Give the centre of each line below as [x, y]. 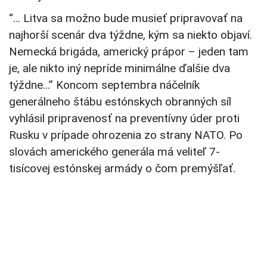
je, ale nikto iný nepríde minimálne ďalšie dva [119, 69]
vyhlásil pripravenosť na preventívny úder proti [124, 119]
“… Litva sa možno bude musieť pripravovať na [126, 18]
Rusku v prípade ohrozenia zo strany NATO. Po [126, 135]
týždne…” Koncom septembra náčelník [104, 85]
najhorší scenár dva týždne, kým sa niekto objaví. [131, 35]
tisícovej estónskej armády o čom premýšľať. [122, 169]
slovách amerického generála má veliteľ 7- [114, 152]
